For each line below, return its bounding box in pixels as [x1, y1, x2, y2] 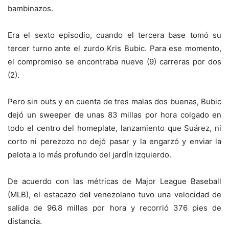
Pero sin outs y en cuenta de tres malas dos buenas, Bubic [8, 97, 221, 107]
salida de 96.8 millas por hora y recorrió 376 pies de [8, 203, 221, 213]
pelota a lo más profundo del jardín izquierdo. [8, 150, 171, 160]
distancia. [8, 216, 42, 226]
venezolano [93, 190, 135, 200]
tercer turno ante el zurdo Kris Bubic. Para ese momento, [8, 43, 221, 54]
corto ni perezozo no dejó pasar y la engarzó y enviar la [8, 136, 221, 147]
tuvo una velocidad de [138, 190, 221, 200]
